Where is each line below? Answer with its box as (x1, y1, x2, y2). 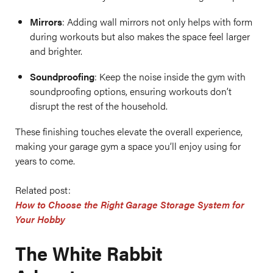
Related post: (15, 183, 73, 197)
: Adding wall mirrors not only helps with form (62, 15, 252, 29)
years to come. (15, 154, 75, 168)
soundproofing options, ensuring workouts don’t (30, 84, 232, 98)
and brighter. (30, 44, 82, 58)
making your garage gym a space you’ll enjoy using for (15, 139, 241, 153)
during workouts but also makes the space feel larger (30, 29, 250, 43)
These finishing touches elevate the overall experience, (15, 124, 243, 138)
